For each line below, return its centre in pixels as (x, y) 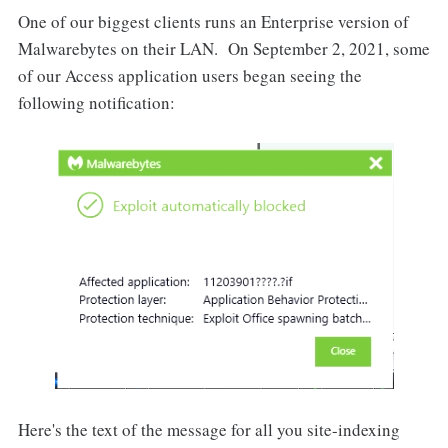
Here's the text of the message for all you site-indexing (208, 429)
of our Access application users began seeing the (189, 76)
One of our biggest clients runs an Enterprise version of (213, 22)
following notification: (96, 103)
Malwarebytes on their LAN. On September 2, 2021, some (223, 49)
